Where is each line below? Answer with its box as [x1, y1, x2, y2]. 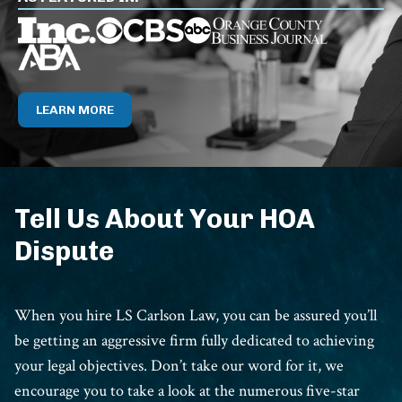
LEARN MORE [36, 102, 114, 118]
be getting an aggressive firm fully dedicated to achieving [14, 330, 374, 352]
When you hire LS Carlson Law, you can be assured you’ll [14, 305, 377, 327]
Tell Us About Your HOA [14, 203, 315, 236]
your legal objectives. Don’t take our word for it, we [14, 355, 344, 377]
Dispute [14, 235, 114, 268]
